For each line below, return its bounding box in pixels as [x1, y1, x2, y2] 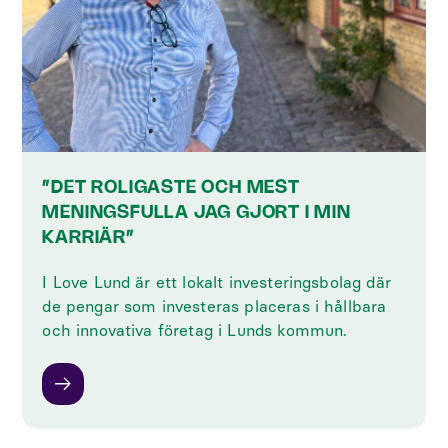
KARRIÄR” [42, 230, 135, 247]
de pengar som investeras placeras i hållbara [42, 297, 387, 317]
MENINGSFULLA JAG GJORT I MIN [42, 205, 351, 222]
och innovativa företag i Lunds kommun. [42, 321, 348, 341]
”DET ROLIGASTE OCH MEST [42, 180, 300, 197]
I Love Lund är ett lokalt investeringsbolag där [42, 273, 391, 293]
